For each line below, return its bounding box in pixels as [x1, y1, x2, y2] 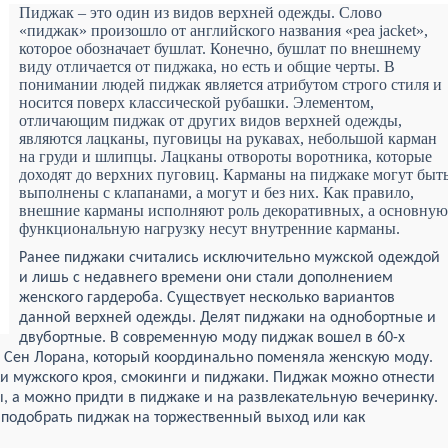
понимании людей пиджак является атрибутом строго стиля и [19, 76, 442, 93]
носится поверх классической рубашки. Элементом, [19, 94, 374, 111]
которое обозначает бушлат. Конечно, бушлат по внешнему [19, 40, 421, 57]
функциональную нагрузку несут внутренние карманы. [19, 220, 400, 237]
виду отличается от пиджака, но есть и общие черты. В [19, 58, 395, 75]
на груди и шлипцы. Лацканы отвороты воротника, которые [19, 148, 432, 165]
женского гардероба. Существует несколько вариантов [19, 290, 395, 306]
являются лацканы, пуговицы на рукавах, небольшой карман [19, 130, 437, 147]
